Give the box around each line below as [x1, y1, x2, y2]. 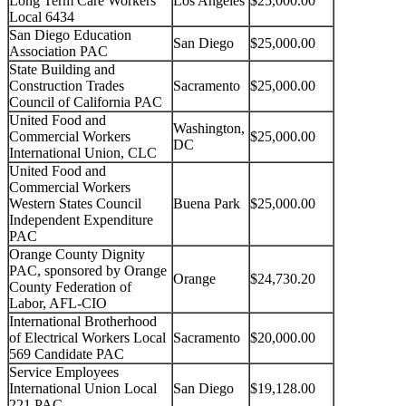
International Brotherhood [9, 314, 157, 330]
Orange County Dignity [9, 246, 145, 263]
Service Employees [9, 364, 119, 381]
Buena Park [173, 196, 240, 212]
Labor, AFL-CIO [9, 295, 107, 312]
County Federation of [9, 279, 131, 295]
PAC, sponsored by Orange [9, 263, 167, 279]
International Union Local [9, 381, 157, 397]
